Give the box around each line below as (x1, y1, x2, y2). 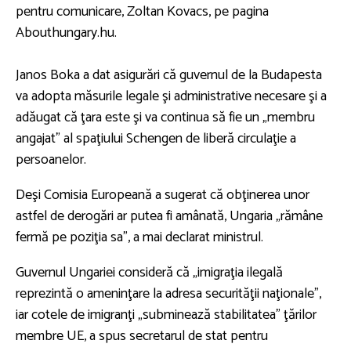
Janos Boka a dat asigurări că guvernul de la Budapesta (16, 63, 322, 87)
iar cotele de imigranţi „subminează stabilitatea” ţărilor (16, 302, 317, 327)
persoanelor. (16, 147, 86, 172)
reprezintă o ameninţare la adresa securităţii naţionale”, (16, 281, 321, 306)
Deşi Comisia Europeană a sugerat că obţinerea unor (16, 183, 309, 207)
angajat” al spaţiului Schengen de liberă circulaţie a (16, 126, 296, 150)
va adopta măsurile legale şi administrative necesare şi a (16, 84, 327, 108)
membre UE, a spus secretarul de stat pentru (16, 324, 268, 348)
